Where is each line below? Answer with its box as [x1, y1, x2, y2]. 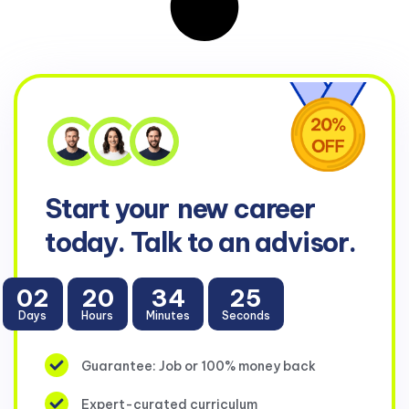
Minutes [145, 308, 190, 322]
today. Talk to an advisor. [45, 225, 356, 260]
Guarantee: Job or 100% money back [81, 358, 316, 375]
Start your [45, 192, 174, 226]
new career [176, 192, 315, 226]
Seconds [221, 308, 270, 322]
